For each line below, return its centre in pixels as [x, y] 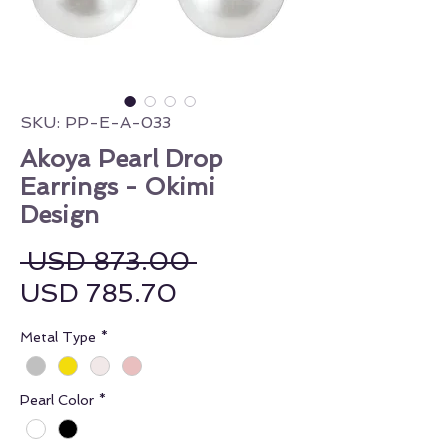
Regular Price [279, 260]
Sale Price [238, 292]
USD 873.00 [108, 261]
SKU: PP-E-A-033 [95, 123]
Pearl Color [57, 400]
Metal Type [58, 337]
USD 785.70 [98, 293]
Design [59, 215]
